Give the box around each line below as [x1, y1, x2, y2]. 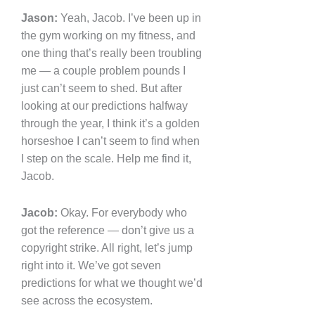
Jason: [21, 11, 58, 24]
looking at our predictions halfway [21, 99, 188, 112]
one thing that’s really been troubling [21, 46, 202, 59]
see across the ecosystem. [21, 294, 153, 307]
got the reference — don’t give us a [21, 224, 194, 236]
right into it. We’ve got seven [21, 259, 161, 271]
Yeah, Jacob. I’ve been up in [58, 11, 201, 24]
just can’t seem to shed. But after [21, 82, 182, 94]
